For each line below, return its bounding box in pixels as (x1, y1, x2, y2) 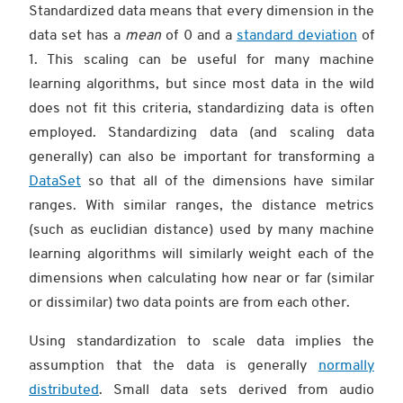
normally (318, 357, 374, 372)
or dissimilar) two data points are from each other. (29, 294, 350, 309)
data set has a (29, 27, 126, 42)
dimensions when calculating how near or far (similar (29, 270, 374, 285)
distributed (29, 381, 99, 397)
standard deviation (236, 27, 357, 42)
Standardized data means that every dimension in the (29, 3, 374, 18)
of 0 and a (161, 27, 237, 42)
